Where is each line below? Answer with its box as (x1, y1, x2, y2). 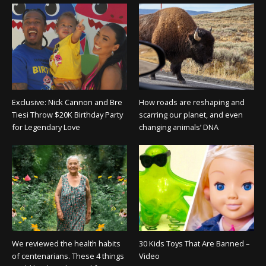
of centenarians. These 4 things (11, 251, 124, 262)
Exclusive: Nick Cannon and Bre (11, 96, 122, 107)
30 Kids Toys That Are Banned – (138, 238, 249, 249)
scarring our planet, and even (138, 109, 243, 120)
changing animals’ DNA (138, 121, 218, 132)
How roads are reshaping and (138, 96, 245, 107)
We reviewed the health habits (11, 238, 121, 249)
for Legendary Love (11, 121, 80, 132)
